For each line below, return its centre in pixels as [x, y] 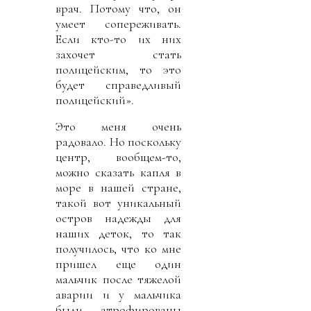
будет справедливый [118, 84]
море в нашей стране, [118, 187]
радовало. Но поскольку [118, 141]
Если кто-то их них [118, 39]
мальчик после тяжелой [118, 279]
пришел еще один [118, 263]
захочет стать [118, 54]
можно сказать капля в [118, 172]
